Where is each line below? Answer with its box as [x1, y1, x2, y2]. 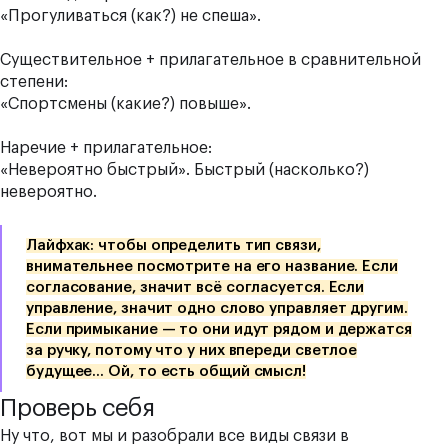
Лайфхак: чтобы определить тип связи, [26, 238, 321, 253]
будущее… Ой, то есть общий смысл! [26, 364, 307, 379]
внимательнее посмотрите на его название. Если [26, 259, 398, 274]
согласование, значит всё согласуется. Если [26, 280, 365, 295]
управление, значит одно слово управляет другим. [26, 301, 408, 316]
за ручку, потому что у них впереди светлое [26, 343, 358, 358]
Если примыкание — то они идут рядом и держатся [26, 322, 412, 337]
